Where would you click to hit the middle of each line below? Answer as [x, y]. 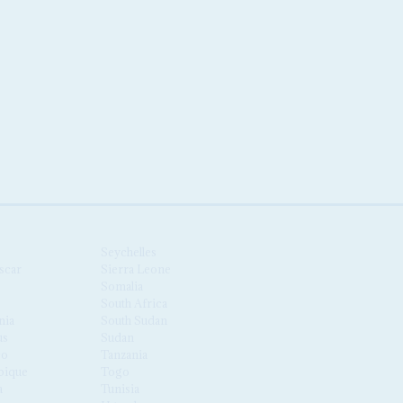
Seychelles [129, 251]
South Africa [134, 303]
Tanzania [125, 354]
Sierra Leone [136, 269]
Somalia [122, 286]
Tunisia [121, 388]
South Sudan [134, 320]
